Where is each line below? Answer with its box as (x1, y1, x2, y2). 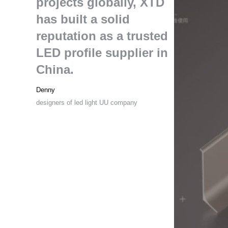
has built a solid (36, 12, 130, 26)
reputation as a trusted (36, 29, 168, 43)
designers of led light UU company (36, 99, 138, 106)
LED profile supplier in (36, 46, 168, 60)
